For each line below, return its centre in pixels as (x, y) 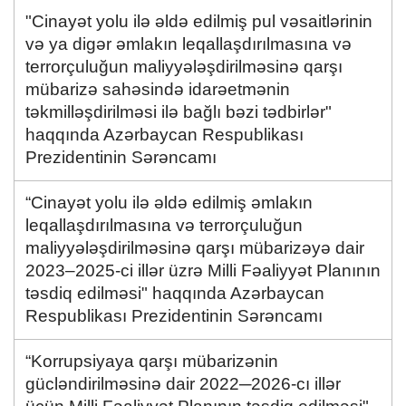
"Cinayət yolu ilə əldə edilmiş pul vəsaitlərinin (199, 21)
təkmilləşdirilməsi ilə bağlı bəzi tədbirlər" (179, 111)
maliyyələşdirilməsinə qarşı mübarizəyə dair (195, 247)
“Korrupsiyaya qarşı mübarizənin (152, 361)
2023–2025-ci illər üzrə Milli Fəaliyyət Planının (203, 270)
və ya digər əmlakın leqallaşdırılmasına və (188, 43)
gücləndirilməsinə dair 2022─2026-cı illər (183, 383)
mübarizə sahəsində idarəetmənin (158, 89)
